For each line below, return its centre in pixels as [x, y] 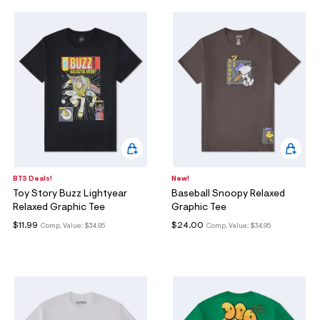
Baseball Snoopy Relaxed [228, 195]
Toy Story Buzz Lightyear [70, 195]
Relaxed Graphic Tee [59, 208]
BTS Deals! [32, 180]
